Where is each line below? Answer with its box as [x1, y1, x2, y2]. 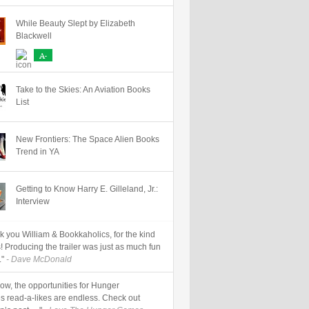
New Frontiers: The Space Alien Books [16, 134, 159, 144]
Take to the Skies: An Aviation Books [16, 85, 150, 94]
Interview [16, 197, 50, 206]
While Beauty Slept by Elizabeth [16, 19, 135, 28]
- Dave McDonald [4, 255, 72, 264]
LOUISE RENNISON [101, 53, 170, 61]
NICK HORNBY [243, 53, 296, 61]
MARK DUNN [184, 53, 230, 61]
